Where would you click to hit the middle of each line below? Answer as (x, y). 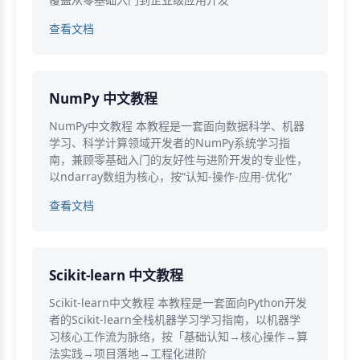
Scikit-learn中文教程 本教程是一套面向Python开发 (178, 302)
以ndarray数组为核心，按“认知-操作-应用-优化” (170, 176)
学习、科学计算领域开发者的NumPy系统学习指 (170, 142)
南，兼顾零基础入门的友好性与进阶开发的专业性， (178, 159)
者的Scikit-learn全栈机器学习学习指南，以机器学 (175, 319)
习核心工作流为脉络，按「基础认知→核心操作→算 (178, 336)
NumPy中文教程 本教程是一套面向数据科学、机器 (177, 125)
